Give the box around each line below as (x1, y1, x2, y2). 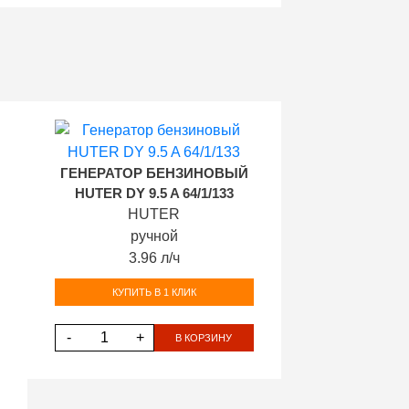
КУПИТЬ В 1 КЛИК (111, 286, 196, 298)
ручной (130, 228, 178, 244)
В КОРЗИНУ (175, 331, 233, 343)
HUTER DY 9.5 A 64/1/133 (74, 186, 234, 201)
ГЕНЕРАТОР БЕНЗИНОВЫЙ (59, 166, 248, 181)
